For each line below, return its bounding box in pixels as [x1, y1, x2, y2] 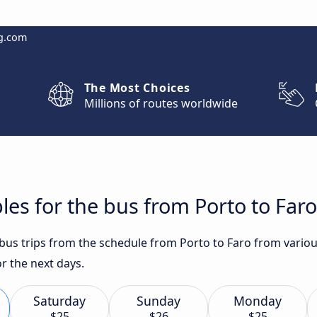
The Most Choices [83, 80, 190, 96]
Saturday [33, 292, 86, 309]
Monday [234, 292, 282, 309]
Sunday [137, 292, 180, 309]
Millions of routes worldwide [83, 96, 238, 111]
